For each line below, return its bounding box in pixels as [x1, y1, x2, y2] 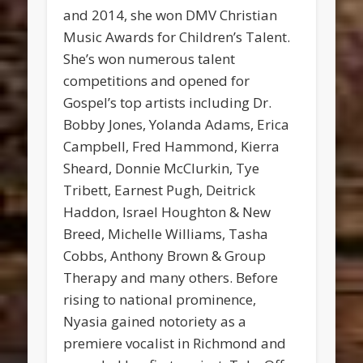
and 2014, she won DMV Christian [63, 6, 278, 25]
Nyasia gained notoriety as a [63, 312, 247, 331]
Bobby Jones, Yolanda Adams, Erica [63, 115, 290, 135]
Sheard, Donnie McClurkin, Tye [63, 159, 260, 178]
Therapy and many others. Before [63, 268, 279, 288]
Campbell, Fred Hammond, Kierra [63, 137, 280, 156]
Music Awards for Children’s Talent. [63, 28, 291, 47]
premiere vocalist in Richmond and [63, 334, 287, 353]
